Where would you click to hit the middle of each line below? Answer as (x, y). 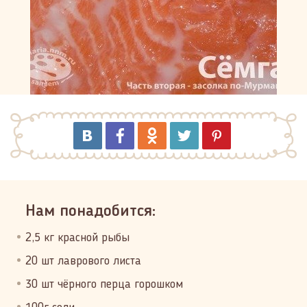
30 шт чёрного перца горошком (104, 284)
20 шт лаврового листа (83, 261)
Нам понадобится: (90, 212)
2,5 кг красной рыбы (77, 238)
